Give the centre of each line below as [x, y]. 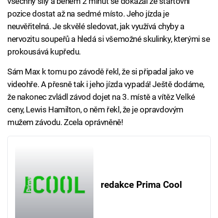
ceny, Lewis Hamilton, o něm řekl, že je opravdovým [95, 110]
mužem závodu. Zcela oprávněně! [65, 122]
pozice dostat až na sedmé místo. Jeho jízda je [88, 14]
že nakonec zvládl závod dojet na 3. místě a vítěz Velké [101, 97]
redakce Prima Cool [141, 185]
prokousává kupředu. [44, 52]
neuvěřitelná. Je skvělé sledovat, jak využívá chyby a [96, 27]
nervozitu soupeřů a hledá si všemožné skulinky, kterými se [109, 39]
